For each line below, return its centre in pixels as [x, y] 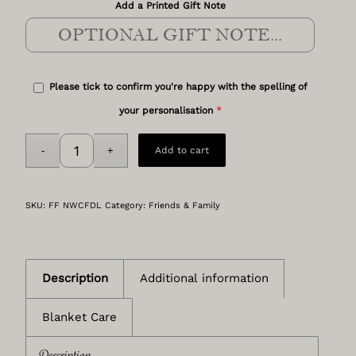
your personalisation [166, 111]
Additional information [205, 279]
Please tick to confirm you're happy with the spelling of [178, 87]
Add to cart [182, 151]
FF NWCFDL [75, 206]
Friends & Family [185, 206]
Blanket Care [80, 317]
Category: [127, 206]
